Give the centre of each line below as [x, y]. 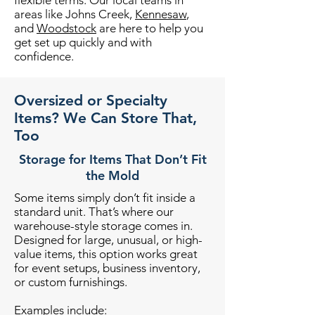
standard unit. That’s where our [94, 212]
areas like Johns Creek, [75, 14]
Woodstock [66, 28]
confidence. [44, 56]
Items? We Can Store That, [105, 118]
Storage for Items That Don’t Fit [112, 159]
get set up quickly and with [83, 42]
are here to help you [150, 28]
